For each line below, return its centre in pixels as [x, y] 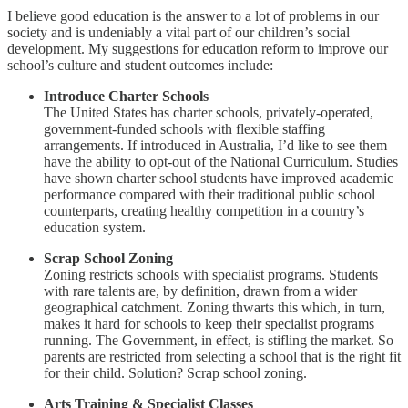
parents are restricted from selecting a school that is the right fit [222, 357]
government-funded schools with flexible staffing [184, 129]
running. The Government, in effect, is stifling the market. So [219, 341]
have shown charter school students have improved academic [219, 178]
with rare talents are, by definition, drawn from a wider [200, 291]
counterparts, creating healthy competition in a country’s [204, 211]
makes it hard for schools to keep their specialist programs [209, 324]
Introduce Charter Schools [126, 97]
